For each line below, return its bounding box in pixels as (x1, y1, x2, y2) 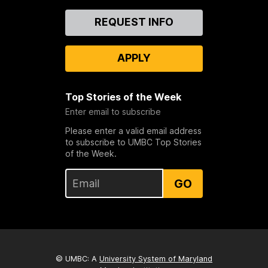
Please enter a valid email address (65, 126, 202, 136)
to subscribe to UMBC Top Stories (65, 137, 202, 148)
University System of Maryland (99, 254, 212, 263)
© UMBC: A (56, 254, 99, 263)
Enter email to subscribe (65, 106, 161, 117)
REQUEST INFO (94, 16, 173, 29)
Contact (19, 10, 59, 22)
